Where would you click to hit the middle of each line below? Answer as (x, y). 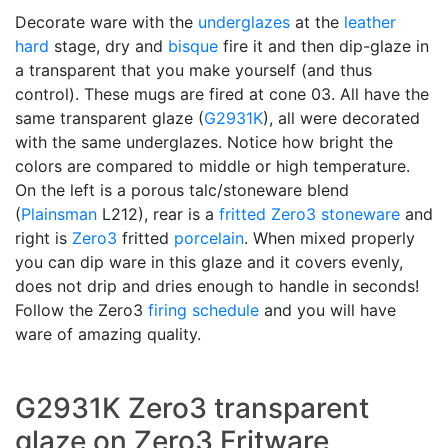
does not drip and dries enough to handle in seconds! (217, 286)
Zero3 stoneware (335, 214)
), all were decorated (341, 118)
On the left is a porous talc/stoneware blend (182, 190)
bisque (193, 46)
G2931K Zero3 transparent (192, 408)
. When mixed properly (329, 238)
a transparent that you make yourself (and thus (193, 70)
